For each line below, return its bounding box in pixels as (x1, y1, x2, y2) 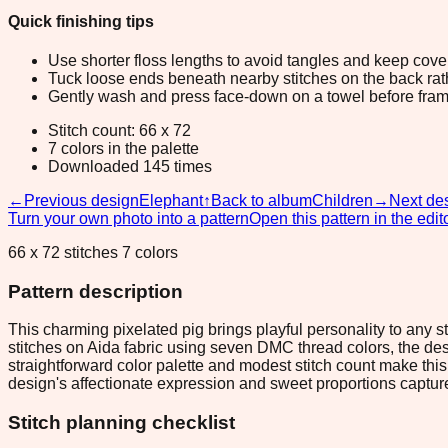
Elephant (139, 191, 203, 209)
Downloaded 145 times (48, 157, 212, 175)
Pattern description (8, 280, 183, 302)
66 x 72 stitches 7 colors (8, 243, 178, 261)
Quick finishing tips (8, 12, 154, 30)
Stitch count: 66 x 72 (48, 121, 191, 139)
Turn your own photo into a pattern (8, 209, 249, 227)
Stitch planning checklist (8, 412, 235, 433)
